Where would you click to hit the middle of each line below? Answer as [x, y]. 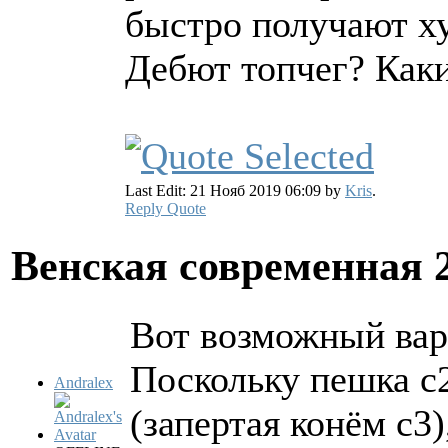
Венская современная [222, 265]
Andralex [83, 382]
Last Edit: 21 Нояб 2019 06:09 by [235, 190]
